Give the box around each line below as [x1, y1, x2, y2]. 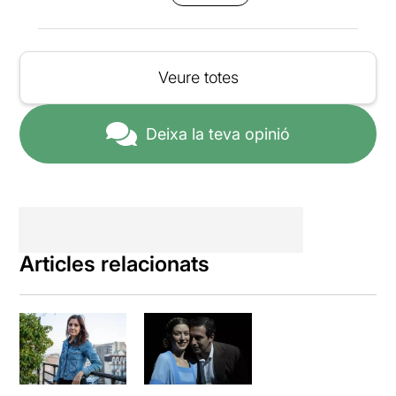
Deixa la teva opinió [146, 125, 290, 144]
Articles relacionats [19, 251, 210, 278]
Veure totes [157, 68, 239, 87]
